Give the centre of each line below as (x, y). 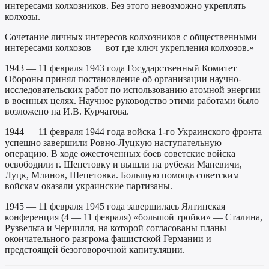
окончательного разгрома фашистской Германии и (108, 239)
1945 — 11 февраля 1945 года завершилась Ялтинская (115, 207)
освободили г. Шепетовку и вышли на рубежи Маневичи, (123, 165)
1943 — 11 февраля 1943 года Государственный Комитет (121, 68)
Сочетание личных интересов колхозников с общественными (131, 37)
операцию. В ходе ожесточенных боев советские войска (120, 154)
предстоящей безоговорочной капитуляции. (95, 250)
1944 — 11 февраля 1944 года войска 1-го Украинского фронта (133, 132)
